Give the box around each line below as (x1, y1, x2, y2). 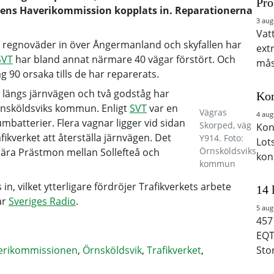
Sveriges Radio (9, 194, 76, 208)
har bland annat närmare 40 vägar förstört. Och (13, 53, 235, 66)
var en (147, 102, 178, 115)
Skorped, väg (199, 119, 251, 131)
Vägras (199, 106, 227, 118)
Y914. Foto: (199, 132, 243, 144)
